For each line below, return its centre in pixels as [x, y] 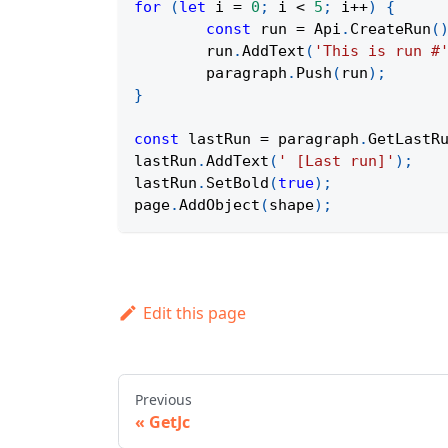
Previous [163, 400]
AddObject [219, 205]
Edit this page [194, 313]
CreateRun [390, 29]
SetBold [237, 183]
